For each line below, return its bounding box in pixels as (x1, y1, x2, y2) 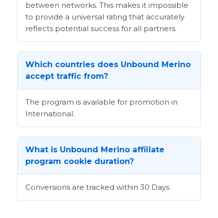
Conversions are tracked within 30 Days (25, 182, 169, 192)
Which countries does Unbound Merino (25, 60, 191, 70)
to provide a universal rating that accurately (25, 12, 184, 22)
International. (25, 109, 74, 119)
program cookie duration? (25, 157, 134, 166)
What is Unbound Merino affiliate (25, 145, 164, 155)
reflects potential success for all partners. (25, 24, 177, 34)
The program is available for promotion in (25, 97, 178, 107)
